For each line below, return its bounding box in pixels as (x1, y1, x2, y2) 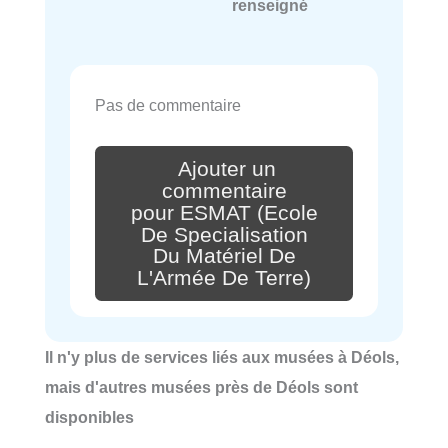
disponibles (45, 408, 134, 427)
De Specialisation (140, 222, 308, 247)
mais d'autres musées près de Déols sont (45, 378, 358, 397)
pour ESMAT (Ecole (130, 200, 318, 225)
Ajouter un (178, 156, 276, 181)
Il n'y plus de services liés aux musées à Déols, (45, 348, 399, 367)
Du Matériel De (152, 244, 296, 269)
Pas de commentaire (95, 96, 241, 115)
